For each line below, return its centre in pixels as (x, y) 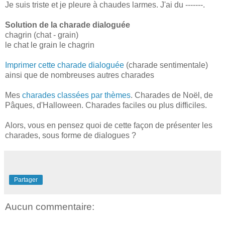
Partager (26, 180)
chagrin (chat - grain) (42, 35)
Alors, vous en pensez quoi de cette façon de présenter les (109, 126)
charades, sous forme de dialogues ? (71, 136)
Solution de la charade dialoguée (68, 25)
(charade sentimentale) (166, 65)
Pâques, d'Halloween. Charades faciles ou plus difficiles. (106, 105)
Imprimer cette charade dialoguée (65, 65)
